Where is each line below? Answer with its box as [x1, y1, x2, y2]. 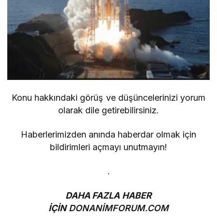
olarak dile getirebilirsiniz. [58, 105, 159, 115]
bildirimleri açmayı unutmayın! [49, 141, 168, 152]
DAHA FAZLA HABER [65, 190, 152, 201]
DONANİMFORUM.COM [68, 202, 169, 213]
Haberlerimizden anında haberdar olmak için [20, 129, 197, 139]
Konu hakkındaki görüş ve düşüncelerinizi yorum [12, 92, 205, 103]
